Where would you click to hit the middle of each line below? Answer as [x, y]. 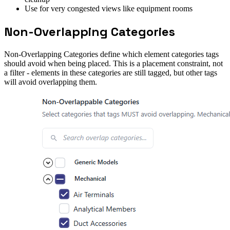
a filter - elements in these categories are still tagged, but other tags [111, 72]
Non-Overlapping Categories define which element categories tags [111, 54]
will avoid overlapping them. [51, 82]
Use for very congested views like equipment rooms [109, 8]
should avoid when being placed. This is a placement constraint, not [113, 63]
